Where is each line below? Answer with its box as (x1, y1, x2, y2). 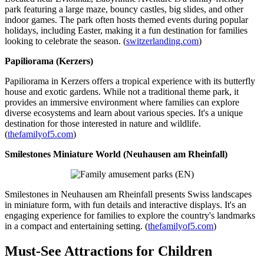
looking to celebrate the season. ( (5, 36, 126, 47)
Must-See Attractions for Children (5, 243, 212, 259)
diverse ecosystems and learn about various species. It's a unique (5, 108, 243, 118)
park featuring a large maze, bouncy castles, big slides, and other (5, 4, 243, 15)
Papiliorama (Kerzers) (5, 56, 93, 67)
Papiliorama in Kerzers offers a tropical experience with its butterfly (5, 76, 255, 87)
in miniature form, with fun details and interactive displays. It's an (5, 200, 246, 210)
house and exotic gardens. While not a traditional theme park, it (5, 87, 239, 97)
